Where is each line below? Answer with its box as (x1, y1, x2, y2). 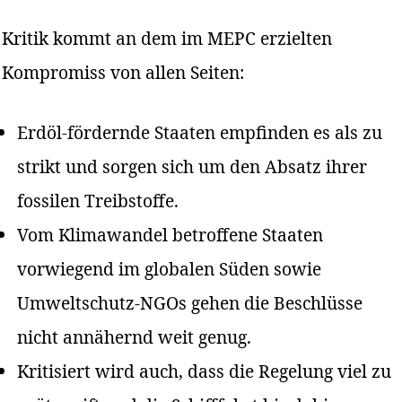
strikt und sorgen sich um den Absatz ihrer (17, 154, 368, 179)
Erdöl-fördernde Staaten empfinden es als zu (17, 120, 383, 145)
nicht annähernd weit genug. (17, 325, 252, 350)
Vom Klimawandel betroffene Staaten (17, 223, 324, 248)
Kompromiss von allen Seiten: (2, 60, 245, 85)
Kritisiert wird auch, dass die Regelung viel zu (17, 359, 392, 384)
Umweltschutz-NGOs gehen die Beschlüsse (17, 291, 363, 316)
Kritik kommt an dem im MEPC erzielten (2, 26, 333, 51)
